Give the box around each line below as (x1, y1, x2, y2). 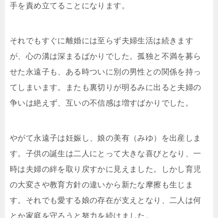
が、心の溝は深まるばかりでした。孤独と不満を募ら (10, 52, 201, 61)
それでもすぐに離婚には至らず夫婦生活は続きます (10, 36, 194, 45)
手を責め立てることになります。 (10, 1, 129, 10)
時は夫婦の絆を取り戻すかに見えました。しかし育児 (10, 165, 201, 174)
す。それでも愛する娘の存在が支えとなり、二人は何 (10, 196, 201, 205)
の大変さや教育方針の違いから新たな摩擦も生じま (10, 181, 194, 189)
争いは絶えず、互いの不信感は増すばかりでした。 (10, 99, 194, 108)
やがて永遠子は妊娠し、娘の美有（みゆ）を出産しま (10, 134, 201, 143)
